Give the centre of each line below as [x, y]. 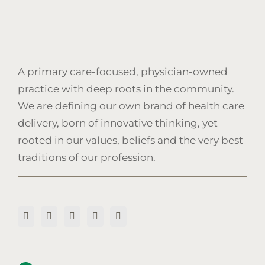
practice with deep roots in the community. [126, 88]
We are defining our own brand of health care [131, 106]
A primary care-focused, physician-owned [123, 71]
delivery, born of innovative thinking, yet [118, 123]
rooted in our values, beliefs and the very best [130, 140]
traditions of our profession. [87, 157]
